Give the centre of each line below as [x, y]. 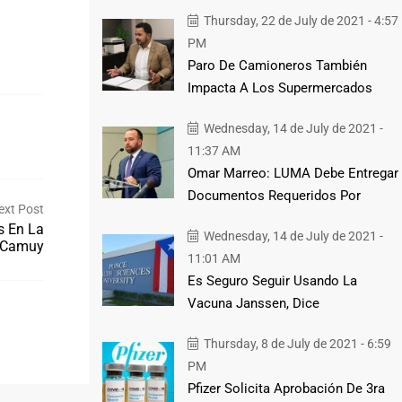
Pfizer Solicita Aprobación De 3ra [286, 388]
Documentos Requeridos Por [274, 195]
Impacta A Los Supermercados [280, 87]
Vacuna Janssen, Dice [253, 303]
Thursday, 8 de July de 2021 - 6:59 [296, 343]
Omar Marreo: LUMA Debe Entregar [293, 173]
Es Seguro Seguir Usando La [272, 280]
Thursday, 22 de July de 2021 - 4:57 [299, 20]
